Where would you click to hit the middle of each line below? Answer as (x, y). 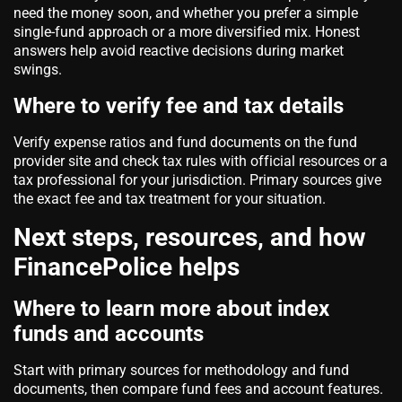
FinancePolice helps (127, 267)
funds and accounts (109, 333)
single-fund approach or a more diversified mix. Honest (187, 31)
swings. (38, 69)
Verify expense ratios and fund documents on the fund (185, 142)
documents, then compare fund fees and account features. (198, 389)
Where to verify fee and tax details (179, 105)
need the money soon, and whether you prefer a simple (186, 13)
